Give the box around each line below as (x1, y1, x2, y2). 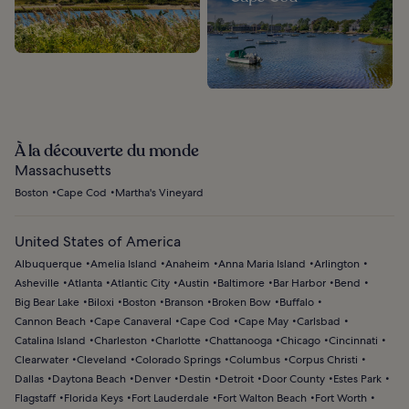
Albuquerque (15, 256, 82, 271)
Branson (164, 294, 204, 309)
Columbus (229, 351, 280, 367)
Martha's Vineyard (115, 184, 204, 200)
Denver (134, 371, 171, 386)
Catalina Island (15, 332, 86, 348)
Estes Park (333, 371, 382, 386)
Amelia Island (90, 256, 157, 271)
